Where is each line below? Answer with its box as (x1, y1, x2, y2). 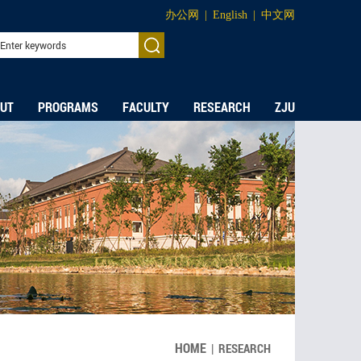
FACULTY (122, 98, 169, 116)
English (213, 9, 247, 21)
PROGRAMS (38, 98, 98, 116)
